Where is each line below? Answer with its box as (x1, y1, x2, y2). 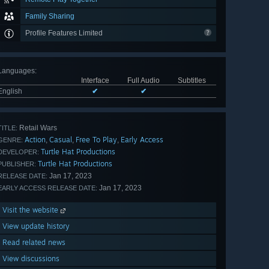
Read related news (2, 238, 65, 247)
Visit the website (2, 205, 61, 215)
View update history (2, 222, 70, 231)
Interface (80, 76, 109, 85)
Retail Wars (17, 124, 57, 133)
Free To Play (76, 135, 117, 145)
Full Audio (127, 76, 160, 85)
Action (25, 135, 46, 145)
